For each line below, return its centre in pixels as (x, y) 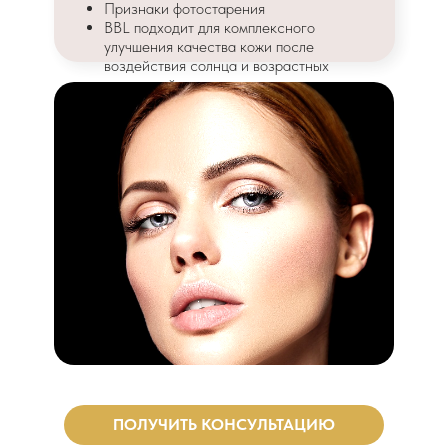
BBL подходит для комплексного (209, 27)
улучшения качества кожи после (209, 46)
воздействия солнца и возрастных (216, 65)
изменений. (141, 84)
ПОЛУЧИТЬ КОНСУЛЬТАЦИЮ (224, 424)
